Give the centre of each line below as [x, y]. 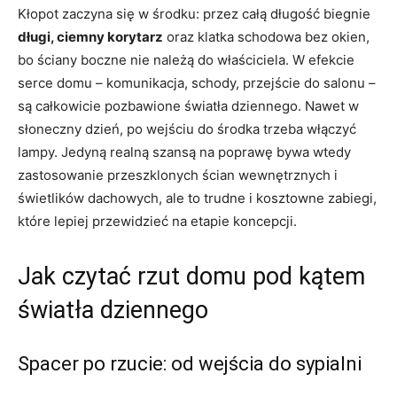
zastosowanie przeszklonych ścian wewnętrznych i [178, 175]
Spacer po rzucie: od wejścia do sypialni [190, 363]
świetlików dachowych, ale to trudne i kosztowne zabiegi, [197, 198]
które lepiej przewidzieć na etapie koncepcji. [157, 221]
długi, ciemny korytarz [90, 36]
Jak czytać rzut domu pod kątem [191, 276]
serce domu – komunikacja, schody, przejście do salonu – [197, 82]
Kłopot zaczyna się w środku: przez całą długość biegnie [194, 13]
